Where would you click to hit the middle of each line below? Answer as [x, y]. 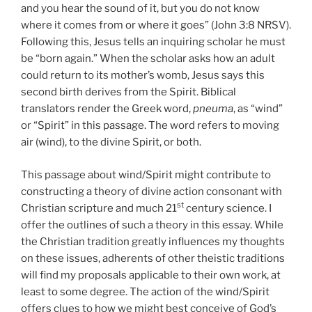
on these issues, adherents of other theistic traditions [153, 258]
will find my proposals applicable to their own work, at [151, 275]
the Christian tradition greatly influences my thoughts [153, 241]
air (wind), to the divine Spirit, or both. [111, 142]
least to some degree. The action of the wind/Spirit [145, 291]
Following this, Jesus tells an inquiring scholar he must [153, 42]
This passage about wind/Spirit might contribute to [146, 174]
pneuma [213, 109]
